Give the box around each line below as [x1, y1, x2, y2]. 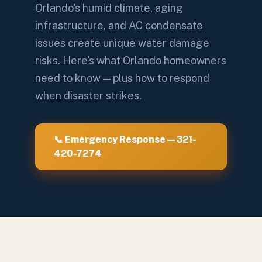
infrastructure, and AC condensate [35, 19, 203, 32]
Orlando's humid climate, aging [35, 2, 183, 14]
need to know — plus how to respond [35, 72, 209, 84]
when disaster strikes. [35, 89, 142, 102]
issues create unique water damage [35, 37, 209, 49]
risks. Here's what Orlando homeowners [35, 54, 226, 67]
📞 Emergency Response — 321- [54, 134, 196, 145]
